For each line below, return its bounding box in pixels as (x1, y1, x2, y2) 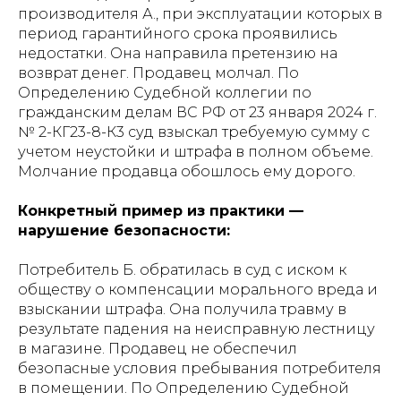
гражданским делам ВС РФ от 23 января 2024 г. (18, 104, 377, 121)
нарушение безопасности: (18, 222, 230, 239)
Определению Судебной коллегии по (18, 84, 311, 101)
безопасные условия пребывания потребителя (18, 360, 381, 377)
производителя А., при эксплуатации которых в (18, 5, 382, 22)
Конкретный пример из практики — (18, 202, 303, 219)
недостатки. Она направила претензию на (18, 45, 337, 62)
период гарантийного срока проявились (18, 25, 337, 42)
